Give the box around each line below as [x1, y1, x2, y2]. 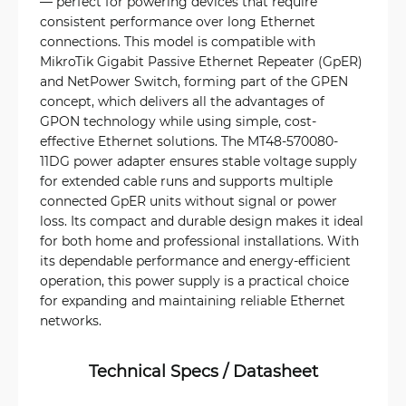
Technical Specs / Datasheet [88, 360, 318, 382]
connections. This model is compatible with [40, 33, 315, 50]
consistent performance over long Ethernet [40, 13, 315, 30]
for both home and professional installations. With [40, 232, 359, 249]
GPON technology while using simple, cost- [40, 112, 316, 130]
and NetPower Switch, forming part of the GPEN [40, 72, 348, 90]
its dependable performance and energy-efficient [40, 252, 351, 269]
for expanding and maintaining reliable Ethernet [40, 292, 345, 309]
